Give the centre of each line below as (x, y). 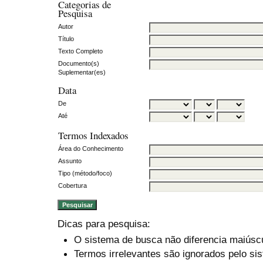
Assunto (70, 161)
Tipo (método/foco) (85, 173)
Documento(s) (79, 63)
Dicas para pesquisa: (104, 224)
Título (66, 38)
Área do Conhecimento (91, 148)
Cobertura (73, 185)
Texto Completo (80, 51)
